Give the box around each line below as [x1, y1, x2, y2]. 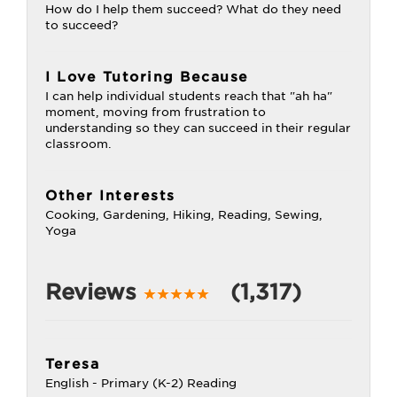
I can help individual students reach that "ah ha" [45, 90, 332, 103]
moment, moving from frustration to [45, 105, 266, 119]
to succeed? [45, 19, 118, 32]
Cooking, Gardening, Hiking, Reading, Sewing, [45, 208, 323, 222]
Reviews [45, 279, 144, 305]
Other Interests [45, 188, 175, 204]
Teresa [45, 356, 99, 372]
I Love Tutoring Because [45, 69, 249, 85]
